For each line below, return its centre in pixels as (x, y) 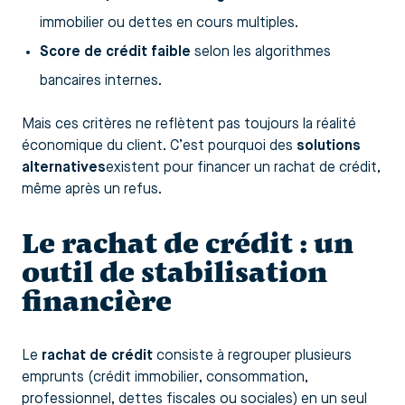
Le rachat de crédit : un (188, 243)
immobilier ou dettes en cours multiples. (169, 23)
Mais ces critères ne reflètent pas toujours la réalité (189, 124)
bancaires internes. (101, 81)
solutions (329, 146)
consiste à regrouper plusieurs (252, 356)
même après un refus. (92, 189)
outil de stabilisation (174, 272)
